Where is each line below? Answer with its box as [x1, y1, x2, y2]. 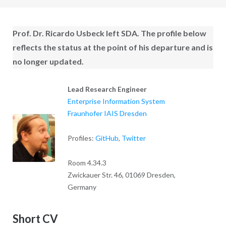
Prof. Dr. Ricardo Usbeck [12, 28, 104, 38]
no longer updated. [12, 56, 84, 66]
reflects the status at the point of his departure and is [12, 42, 213, 52]
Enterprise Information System [67, 96, 165, 105]
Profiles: [67, 133, 95, 142]
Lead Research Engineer [67, 84, 147, 93]
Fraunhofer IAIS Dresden [67, 108, 147, 118]
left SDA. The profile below [105, 28, 206, 38]
